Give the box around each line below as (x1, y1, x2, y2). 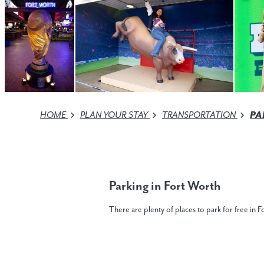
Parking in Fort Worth (108, 179, 221, 193)
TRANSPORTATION (162, 109, 237, 121)
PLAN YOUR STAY (80, 109, 150, 121)
